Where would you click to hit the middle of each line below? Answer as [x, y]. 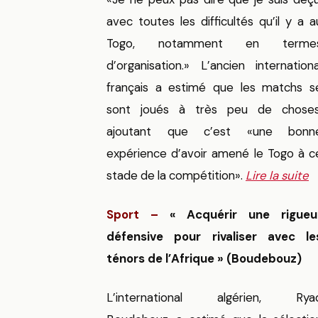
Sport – [132, 215]
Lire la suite [277, 176]
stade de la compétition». [175, 176]
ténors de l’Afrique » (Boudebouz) [204, 259]
